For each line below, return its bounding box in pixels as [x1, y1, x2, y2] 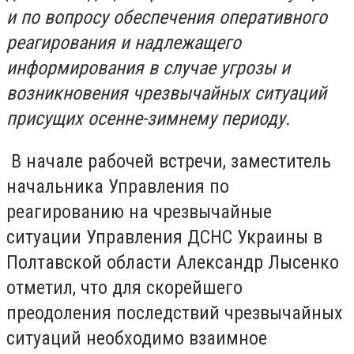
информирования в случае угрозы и [6, 57, 290, 79]
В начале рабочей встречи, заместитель [6, 149, 331, 172]
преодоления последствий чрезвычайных [6, 301, 343, 324]
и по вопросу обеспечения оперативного [6, 6, 327, 28]
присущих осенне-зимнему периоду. [6, 107, 290, 130]
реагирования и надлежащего [6, 32, 241, 54]
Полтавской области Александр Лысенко [6, 250, 339, 273]
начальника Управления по [6, 175, 229, 198]
